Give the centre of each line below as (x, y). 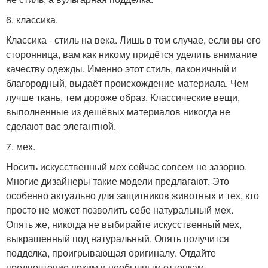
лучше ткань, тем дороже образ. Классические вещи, (123, 98)
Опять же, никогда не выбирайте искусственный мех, (124, 224)
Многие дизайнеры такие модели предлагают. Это (118, 181)
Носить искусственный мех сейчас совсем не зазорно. (127, 167)
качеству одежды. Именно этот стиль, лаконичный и (121, 69)
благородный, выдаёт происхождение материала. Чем (127, 83)
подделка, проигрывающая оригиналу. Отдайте (111, 253)
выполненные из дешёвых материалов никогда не (118, 112)
